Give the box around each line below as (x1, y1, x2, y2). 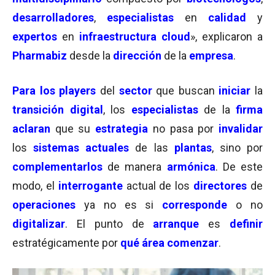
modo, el (12, 179, 58, 192)
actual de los (126, 179, 194, 192)
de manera (107, 160, 167, 173)
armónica (166, 160, 215, 173)
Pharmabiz (12, 49, 67, 62)
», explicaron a (190, 30, 263, 43)
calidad (208, 11, 246, 24)
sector (118, 84, 152, 97)
